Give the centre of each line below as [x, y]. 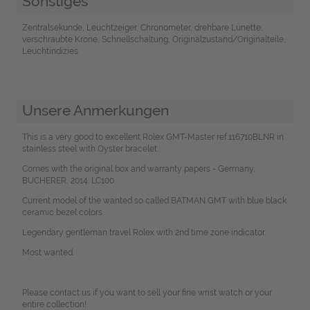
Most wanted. [48, 253]
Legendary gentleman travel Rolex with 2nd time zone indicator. [144, 233]
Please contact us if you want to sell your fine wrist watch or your [147, 293]
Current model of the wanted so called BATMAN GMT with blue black [154, 201]
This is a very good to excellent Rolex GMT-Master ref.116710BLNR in [153, 137]
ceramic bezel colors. [63, 213]
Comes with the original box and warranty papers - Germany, [138, 169]
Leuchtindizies [50, 51]
